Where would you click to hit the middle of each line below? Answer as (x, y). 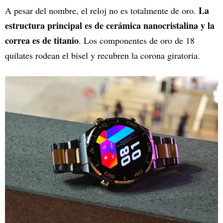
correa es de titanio (42, 41)
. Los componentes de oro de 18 (137, 41)
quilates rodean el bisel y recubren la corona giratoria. (103, 56)
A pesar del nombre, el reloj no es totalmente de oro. (102, 11)
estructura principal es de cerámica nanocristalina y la (110, 26)
